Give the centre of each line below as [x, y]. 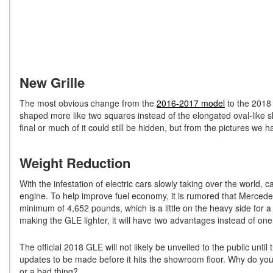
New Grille [52, 83]
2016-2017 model [191, 103]
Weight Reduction [75, 163]
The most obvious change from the [88, 103]
